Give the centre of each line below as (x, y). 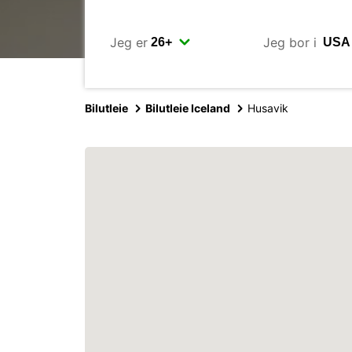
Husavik (268, 108)
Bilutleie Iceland (188, 108)
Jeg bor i (290, 42)
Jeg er (129, 42)
